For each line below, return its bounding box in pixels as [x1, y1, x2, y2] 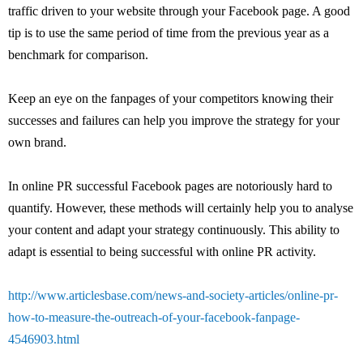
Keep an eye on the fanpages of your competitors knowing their [8, 92, 333, 105]
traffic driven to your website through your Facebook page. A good [8, 4, 350, 18]
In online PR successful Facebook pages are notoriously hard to [8, 179, 332, 193]
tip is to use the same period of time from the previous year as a [8, 26, 329, 40]
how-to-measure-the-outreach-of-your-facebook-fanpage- [8, 310, 300, 324]
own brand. [8, 135, 66, 149]
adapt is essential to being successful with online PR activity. [8, 245, 316, 258]
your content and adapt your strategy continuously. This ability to [8, 223, 340, 237]
